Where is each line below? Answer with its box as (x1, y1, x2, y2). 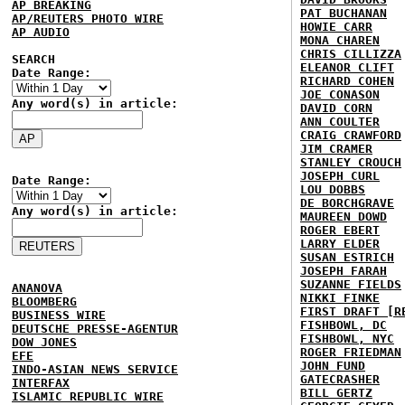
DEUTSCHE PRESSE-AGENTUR (12, 322, 178, 335)
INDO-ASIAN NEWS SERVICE (12, 363, 178, 376)
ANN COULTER (300, 115, 380, 128)
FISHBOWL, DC (300, 318, 387, 332)
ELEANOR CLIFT (300, 61, 394, 74)
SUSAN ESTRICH (300, 250, 394, 264)
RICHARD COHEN (300, 74, 394, 88)
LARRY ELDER (300, 237, 380, 250)
